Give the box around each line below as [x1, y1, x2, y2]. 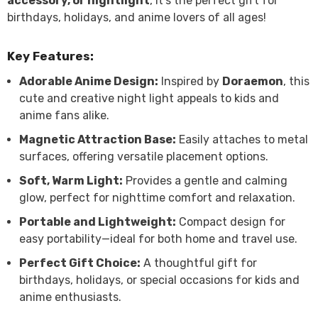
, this [283, 75, 309, 88]
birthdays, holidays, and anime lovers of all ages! [7, 11, 266, 24]
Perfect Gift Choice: [19, 256, 141, 270]
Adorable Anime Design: [19, 75, 158, 88]
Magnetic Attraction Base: [19, 133, 176, 146]
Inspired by [158, 75, 222, 88]
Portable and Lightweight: [19, 215, 176, 229]
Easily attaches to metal [176, 133, 308, 146]
